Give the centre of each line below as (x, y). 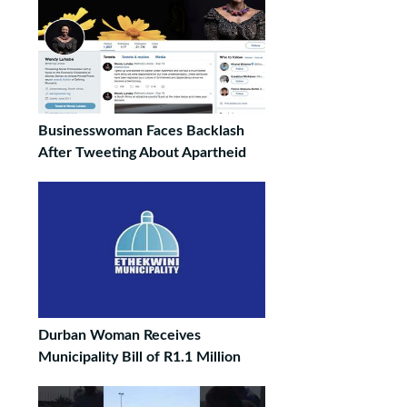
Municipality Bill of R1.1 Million (139, 357)
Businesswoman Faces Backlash (141, 131)
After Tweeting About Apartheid (142, 153)
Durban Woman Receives (119, 335)
